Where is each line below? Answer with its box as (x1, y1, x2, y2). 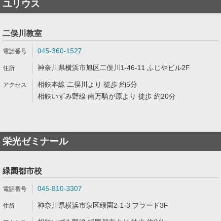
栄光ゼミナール (2, 136, 68, 147)
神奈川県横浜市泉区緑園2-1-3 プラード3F (37, 201, 168, 209)
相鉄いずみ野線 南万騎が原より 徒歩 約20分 (37, 92, 176, 100)
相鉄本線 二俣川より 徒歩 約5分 (37, 80, 137, 88)
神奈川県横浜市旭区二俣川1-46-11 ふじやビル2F (37, 64, 190, 72)
